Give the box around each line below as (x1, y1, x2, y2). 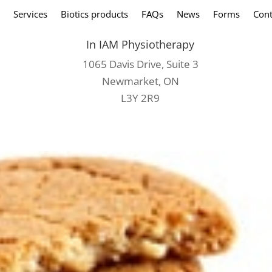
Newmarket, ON (101, 73, 179, 88)
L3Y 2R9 (121, 90, 160, 105)
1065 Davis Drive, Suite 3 (82, 56, 199, 71)
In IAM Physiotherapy (86, 36, 195, 52)
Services (13, 8, 47, 20)
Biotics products (60, 8, 128, 20)
